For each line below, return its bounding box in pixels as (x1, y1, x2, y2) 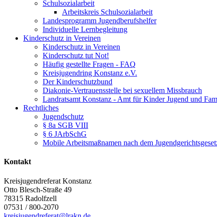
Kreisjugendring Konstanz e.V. (43, 69, 137, 77)
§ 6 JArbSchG (43, 130, 87, 138)
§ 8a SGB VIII (43, 121, 88, 129)
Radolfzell (25, 194, 57, 202)
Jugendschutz (43, 112, 84, 121)
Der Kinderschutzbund (43, 77, 112, 86)
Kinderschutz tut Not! (43, 51, 109, 60)
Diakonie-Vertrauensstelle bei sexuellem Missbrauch (43, 86, 202, 94)
